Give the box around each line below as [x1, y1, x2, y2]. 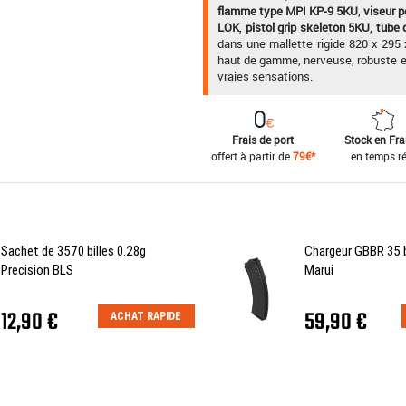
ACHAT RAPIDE [111, 309, 182, 323]
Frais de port [232, 131, 295, 147]
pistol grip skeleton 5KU [245, 19, 371, 35]
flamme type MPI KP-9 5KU [217, 3, 359, 19]
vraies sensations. [217, 68, 313, 84]
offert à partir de [210, 148, 293, 163]
